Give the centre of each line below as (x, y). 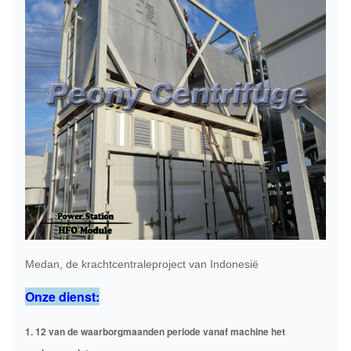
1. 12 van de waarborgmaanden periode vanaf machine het (155, 331)
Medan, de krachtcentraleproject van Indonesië (142, 264)
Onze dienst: (62, 297)
